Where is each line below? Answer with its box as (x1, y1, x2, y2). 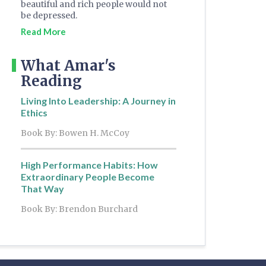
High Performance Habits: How (21, 159, 158, 171)
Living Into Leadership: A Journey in (21, 95, 176, 107)
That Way (21, 183, 64, 195)
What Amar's (21, 56, 116, 75)
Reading (21, 72, 82, 91)
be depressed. (21, 10, 77, 21)
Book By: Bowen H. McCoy (21, 128, 129, 139)
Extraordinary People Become (21, 171, 154, 183)
